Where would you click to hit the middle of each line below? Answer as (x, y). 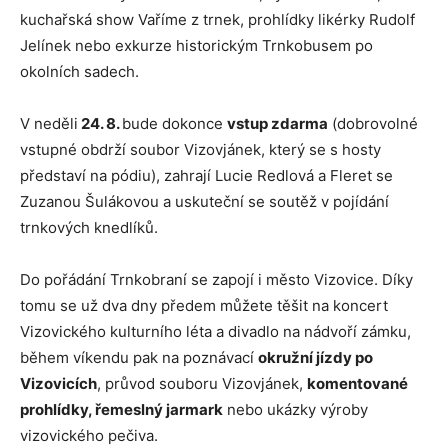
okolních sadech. (79, 72)
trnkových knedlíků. (89, 228)
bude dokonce (174, 124)
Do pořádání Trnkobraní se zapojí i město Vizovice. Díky (216, 280)
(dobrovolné (373, 124)
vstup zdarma (277, 124)
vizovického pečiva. (91, 436)
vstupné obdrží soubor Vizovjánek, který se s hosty (200, 150)
